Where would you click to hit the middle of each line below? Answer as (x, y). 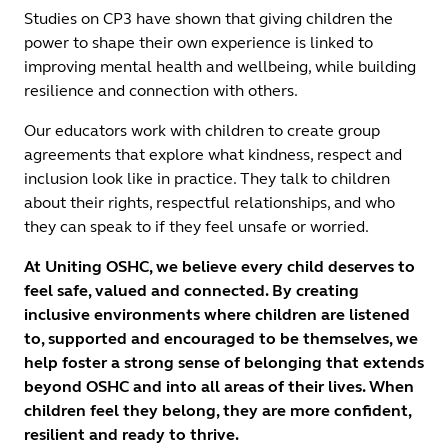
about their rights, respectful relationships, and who (209, 202)
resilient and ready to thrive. (131, 434)
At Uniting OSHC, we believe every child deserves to (219, 266)
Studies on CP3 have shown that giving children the (208, 18)
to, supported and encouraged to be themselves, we (221, 338)
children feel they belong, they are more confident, (217, 410)
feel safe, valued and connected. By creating (191, 290)
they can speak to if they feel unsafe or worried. (196, 226)
